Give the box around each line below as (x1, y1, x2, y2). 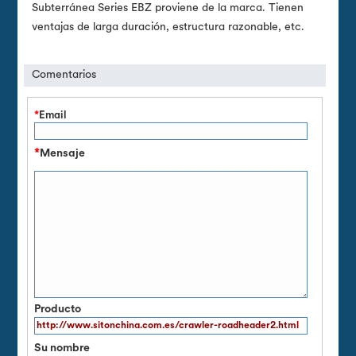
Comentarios (32, 68, 97, 81)
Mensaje (39, 147, 85, 160)
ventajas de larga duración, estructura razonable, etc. (32, 21, 305, 33)
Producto (33, 303, 81, 315)
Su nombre (33, 342, 90, 354)
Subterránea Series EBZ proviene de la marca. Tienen (32, 2, 304, 14)
